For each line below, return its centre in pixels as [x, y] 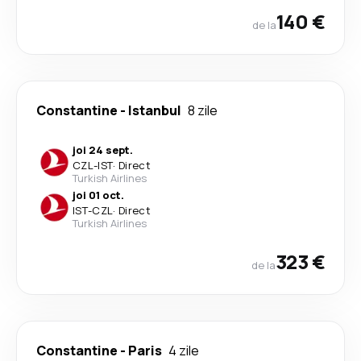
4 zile [184, 351]
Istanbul [155, 110]
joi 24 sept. [103, 150]
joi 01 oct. [98, 195]
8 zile [203, 110]
